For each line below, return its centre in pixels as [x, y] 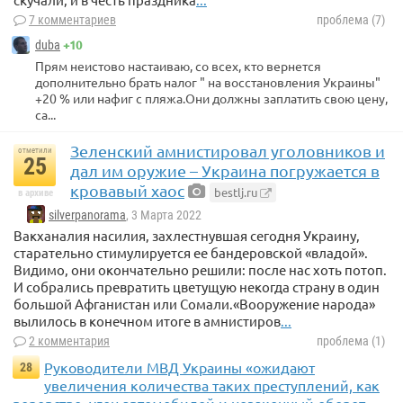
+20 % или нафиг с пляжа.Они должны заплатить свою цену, [211, 98]
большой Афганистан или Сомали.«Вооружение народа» [194, 303]
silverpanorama [87, 215]
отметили [35, 150]
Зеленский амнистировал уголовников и [228, 150]
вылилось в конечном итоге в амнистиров [147, 320]
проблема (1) [351, 340]
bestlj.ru [236, 192]
